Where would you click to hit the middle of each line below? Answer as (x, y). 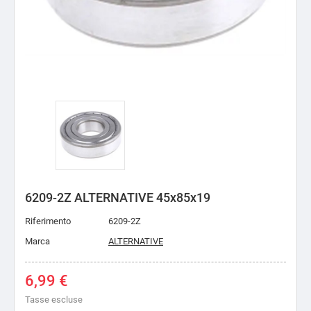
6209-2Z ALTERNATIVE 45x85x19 (118, 197)
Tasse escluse (54, 300)
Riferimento (48, 221)
